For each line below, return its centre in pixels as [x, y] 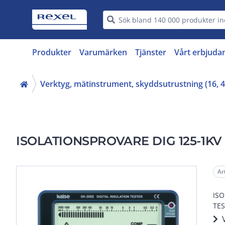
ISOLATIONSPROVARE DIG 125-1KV [119, 141]
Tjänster [151, 52]
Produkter [52, 52]
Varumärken [103, 52]
